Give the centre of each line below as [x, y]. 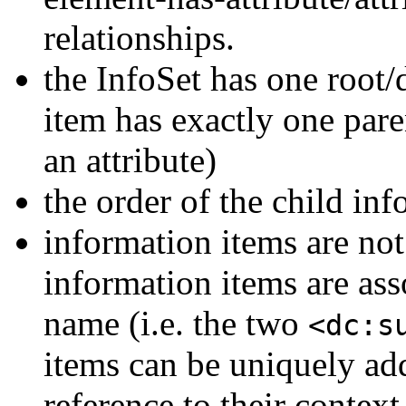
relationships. [139, 38]
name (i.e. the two [176, 324]
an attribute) [130, 160]
